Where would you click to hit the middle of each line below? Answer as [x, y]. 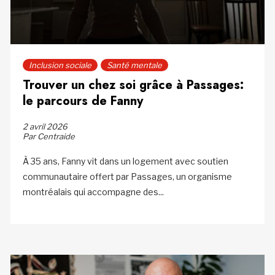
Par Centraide [48, 136]
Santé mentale [134, 65]
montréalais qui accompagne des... [93, 192]
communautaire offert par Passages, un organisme [127, 176]
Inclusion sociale [60, 65]
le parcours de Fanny [83, 101]
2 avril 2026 [45, 126]
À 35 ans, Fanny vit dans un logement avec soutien [125, 161]
